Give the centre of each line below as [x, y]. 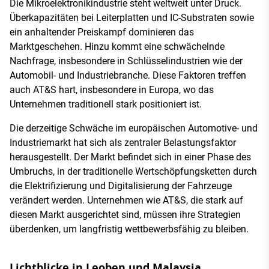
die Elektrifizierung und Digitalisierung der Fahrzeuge [121, 186]
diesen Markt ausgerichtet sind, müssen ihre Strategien [125, 214]
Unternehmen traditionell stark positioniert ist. [106, 104]
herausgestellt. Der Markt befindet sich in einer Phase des [130, 157]
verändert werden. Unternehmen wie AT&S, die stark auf [126, 200]
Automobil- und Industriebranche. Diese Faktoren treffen [128, 75]
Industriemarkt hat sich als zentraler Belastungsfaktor [123, 142]
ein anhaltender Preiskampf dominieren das [102, 32]
